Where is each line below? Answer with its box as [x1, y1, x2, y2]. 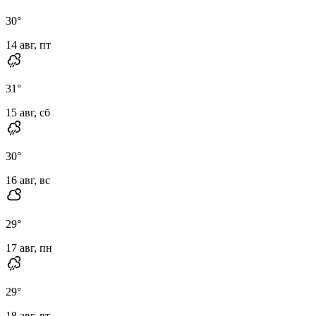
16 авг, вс [6, 174, 50, 186]
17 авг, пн [6, 241, 52, 254]
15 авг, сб [6, 106, 50, 119]
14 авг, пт [6, 38, 51, 51]
